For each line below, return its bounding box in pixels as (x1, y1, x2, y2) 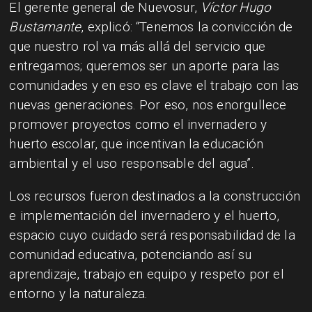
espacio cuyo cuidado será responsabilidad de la (9, 227, 295, 244)
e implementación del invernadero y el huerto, (9, 208, 280, 224)
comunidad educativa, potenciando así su (9, 247, 252, 263)
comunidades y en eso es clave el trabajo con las (9, 77, 299, 94)
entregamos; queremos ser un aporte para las (9, 58, 280, 75)
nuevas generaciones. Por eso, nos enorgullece (9, 97, 287, 114)
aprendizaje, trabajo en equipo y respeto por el (9, 266, 284, 283)
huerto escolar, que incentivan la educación (9, 136, 264, 153)
